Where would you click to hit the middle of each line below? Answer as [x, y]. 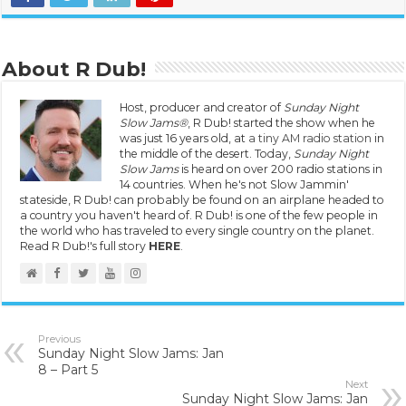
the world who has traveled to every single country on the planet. [198, 230]
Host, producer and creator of [202, 107]
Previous [60, 338]
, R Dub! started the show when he [282, 122]
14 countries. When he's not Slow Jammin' [235, 184]
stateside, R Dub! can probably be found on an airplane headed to [203, 199]
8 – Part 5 [68, 369]
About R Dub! [74, 69]
